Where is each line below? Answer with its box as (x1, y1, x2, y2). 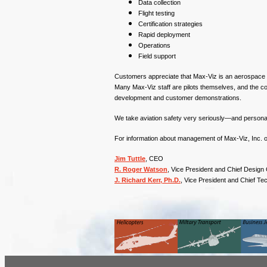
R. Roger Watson (114, 166, 167, 173)
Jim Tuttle (114, 155, 145, 162)
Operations (138, 42, 170, 49)
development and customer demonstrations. (114, 94, 241, 101)
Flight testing (138, 10, 175, 17)
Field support (138, 52, 176, 60)
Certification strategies (138, 20, 203, 27)
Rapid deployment (138, 31, 190, 38)
